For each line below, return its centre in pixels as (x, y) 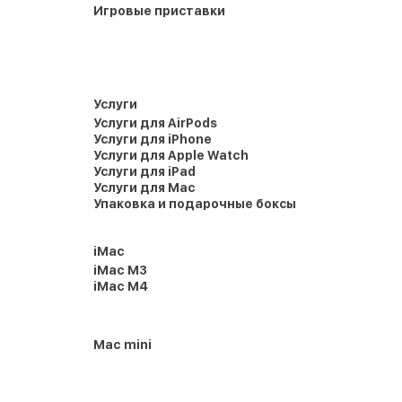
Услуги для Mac (144, 188)
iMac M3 (120, 270)
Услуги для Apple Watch (171, 155)
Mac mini (122, 345)
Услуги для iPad (144, 171)
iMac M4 (121, 286)
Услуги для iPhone (153, 139)
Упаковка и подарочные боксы (195, 204)
